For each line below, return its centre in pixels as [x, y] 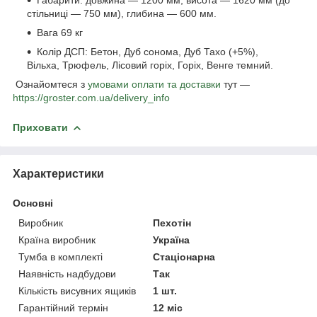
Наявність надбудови [67, 273]
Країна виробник [57, 240]
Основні [33, 203]
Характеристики [58, 173]
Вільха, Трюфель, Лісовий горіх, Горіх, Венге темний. [150, 65]
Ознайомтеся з [50, 84]
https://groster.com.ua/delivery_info [91, 97]
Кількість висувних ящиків [77, 290]
